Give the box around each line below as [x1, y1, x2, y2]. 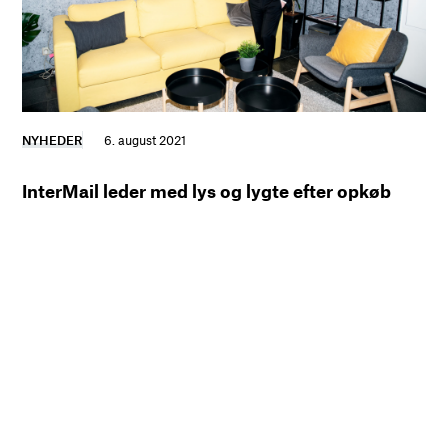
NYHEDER [22, 132, 83, 149]
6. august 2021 [104, 132, 187, 149]
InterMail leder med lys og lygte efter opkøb [22, 180, 392, 203]
